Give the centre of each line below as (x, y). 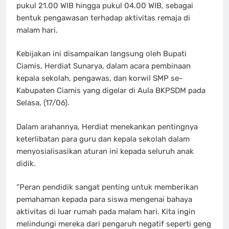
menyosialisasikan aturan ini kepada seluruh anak (105, 151)
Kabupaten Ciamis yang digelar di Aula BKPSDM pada (111, 91)
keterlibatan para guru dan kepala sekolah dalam (103, 139)
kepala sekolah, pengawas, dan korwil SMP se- (99, 78)
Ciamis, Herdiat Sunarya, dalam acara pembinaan (104, 66)
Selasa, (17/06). (43, 103)
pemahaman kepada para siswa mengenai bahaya (104, 200)
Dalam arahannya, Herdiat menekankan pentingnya (107, 127)
